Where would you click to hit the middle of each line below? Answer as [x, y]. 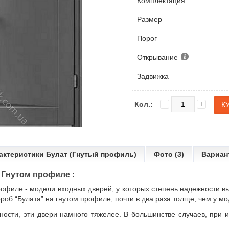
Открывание [159, 57]
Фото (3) [169, 154]
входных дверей [85, 189]
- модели [40, 189]
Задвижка [153, 76]
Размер [150, 19]
